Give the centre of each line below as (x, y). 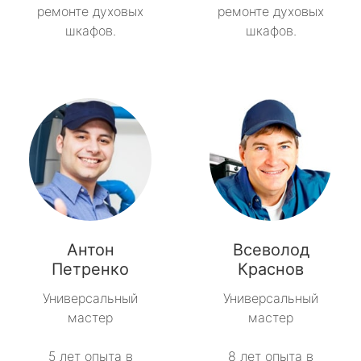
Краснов (271, 270)
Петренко (90, 270)
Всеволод (271, 250)
